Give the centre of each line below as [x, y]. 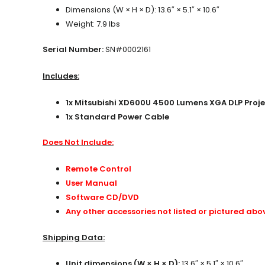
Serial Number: [73, 50]
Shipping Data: [74, 237]
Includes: [61, 76]
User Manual [91, 183]
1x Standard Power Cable [117, 117]
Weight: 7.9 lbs [93, 24]
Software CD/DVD [102, 198]
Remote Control [98, 169]
